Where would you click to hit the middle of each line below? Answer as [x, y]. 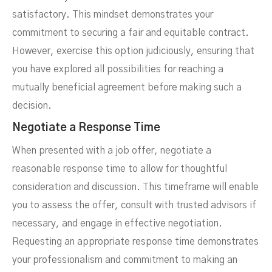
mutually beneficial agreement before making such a [127, 88]
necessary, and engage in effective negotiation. [117, 224]
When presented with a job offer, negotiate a [112, 151]
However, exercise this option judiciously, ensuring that [133, 51]
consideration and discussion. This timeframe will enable [135, 187]
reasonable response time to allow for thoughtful [120, 169]
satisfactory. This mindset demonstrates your [113, 15]
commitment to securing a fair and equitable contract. [131, 33]
